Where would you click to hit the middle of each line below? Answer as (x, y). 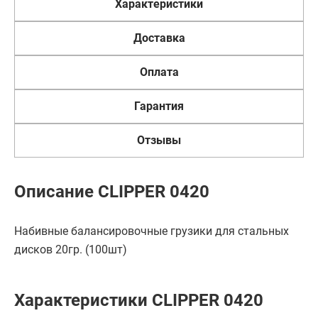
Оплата (159, 72)
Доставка (159, 38)
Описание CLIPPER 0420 (112, 192)
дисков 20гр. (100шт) (71, 250)
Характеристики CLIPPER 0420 (139, 300)
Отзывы (159, 140)
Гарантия (159, 106)
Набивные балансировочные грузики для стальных (152, 231)
